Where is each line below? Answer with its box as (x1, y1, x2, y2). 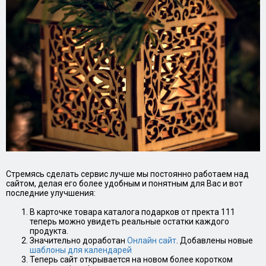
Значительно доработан (30, 235, 127, 245)
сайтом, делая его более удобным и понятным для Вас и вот (6, 178, 243, 188)
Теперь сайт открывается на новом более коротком (30, 254, 233, 264)
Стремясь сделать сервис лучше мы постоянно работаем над (6, 169, 249, 179)
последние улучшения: (6, 188, 96, 198)
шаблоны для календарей (30, 245, 132, 255)
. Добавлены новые (176, 235, 253, 245)
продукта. (30, 226, 68, 236)
